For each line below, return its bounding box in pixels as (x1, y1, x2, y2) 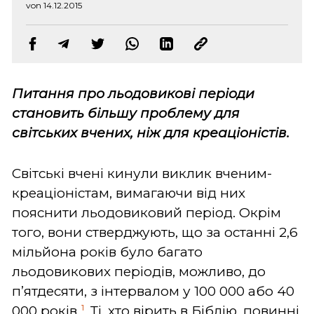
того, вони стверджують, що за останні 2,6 (12, 224, 298, 240)
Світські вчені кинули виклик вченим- (12, 165, 272, 182)
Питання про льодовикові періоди (12, 85, 254, 102)
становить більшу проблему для (12, 104, 240, 121)
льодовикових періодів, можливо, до (12, 263, 266, 280)
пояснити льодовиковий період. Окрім (12, 204, 281, 221)
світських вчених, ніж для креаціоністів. (12, 124, 289, 141)
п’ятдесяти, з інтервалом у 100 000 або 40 (12, 282, 294, 299)
